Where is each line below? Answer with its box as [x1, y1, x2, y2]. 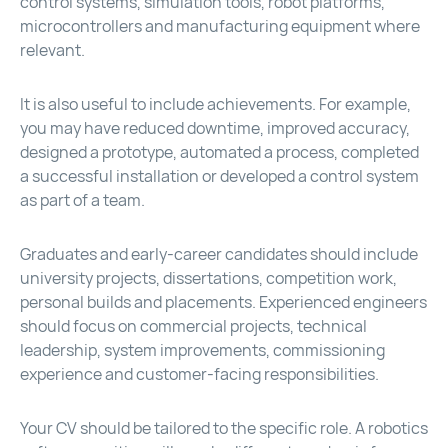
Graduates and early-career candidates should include [20, 244, 418, 266]
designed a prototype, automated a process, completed [20, 142, 419, 164]
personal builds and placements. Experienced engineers [20, 292, 427, 314]
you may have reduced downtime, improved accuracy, [20, 118, 410, 140]
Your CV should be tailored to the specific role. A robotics [20, 418, 428, 440]
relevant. [20, 40, 85, 62]
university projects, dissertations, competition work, [20, 268, 397, 290]
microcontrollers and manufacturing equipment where [20, 16, 420, 38]
